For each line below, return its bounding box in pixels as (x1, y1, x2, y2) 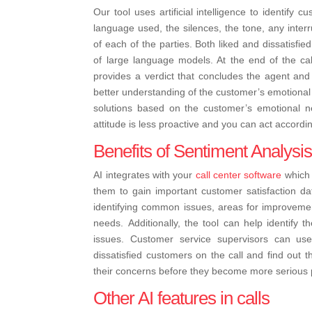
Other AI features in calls (93, 288, 270, 309)
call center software (195, 169, 282, 181)
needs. (93, 217, 124, 229)
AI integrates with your (93, 169, 196, 181)
